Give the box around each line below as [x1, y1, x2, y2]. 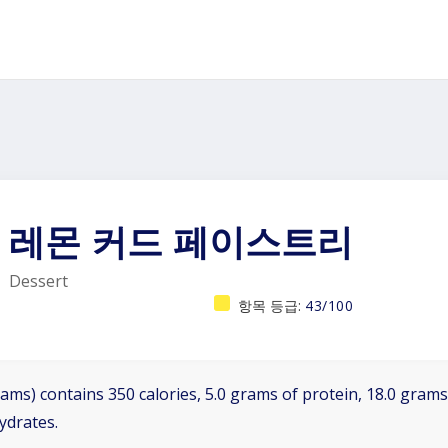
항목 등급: [238, 296, 305, 315]
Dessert [9, 270, 68, 292]
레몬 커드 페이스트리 [9, 220, 353, 264]
